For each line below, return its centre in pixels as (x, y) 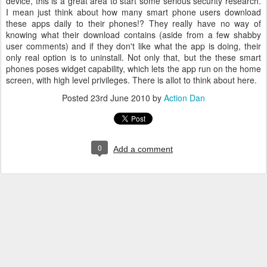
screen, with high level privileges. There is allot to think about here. (131, 80)
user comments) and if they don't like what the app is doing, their (133, 46)
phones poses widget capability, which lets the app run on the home (133, 69)
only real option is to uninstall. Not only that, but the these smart (133, 57)
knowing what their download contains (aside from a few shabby (133, 35)
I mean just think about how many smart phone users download (133, 12)
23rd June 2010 (120, 98)
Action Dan (184, 98)
